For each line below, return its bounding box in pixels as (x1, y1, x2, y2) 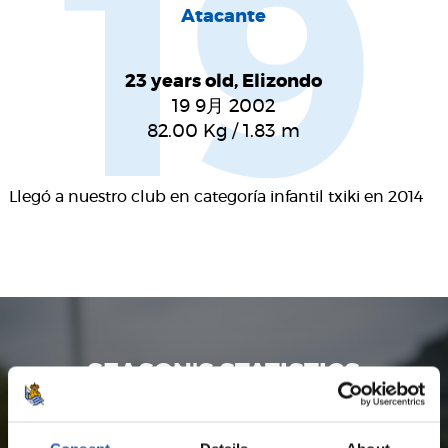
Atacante (181, 8, 267, 27)
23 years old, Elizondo (125, 73, 323, 92)
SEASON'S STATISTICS (87, 361, 361, 386)
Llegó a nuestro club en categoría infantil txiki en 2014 (8, 189, 423, 206)
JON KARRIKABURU (143, 393, 304, 410)
